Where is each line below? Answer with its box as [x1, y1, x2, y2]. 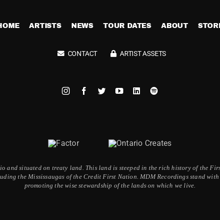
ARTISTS [29, 22, 61, 29]
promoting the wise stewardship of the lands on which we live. [24, 181, 196, 189]
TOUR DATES [103, 22, 151, 29]
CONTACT [67, 49, 98, 57]
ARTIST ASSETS [119, 49, 166, 57]
